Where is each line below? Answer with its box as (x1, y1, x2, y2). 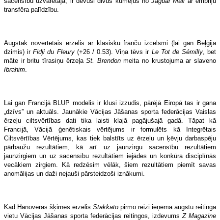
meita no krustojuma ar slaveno (120, 56, 217, 64)
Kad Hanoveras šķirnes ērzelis (4, 203, 93, 211)
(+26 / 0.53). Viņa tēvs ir (74, 48, 152, 55)
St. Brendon (86, 56, 121, 64)
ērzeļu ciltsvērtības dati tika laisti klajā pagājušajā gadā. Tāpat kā (4, 116, 216, 124)
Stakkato (93, 203, 118, 211)
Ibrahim (4, 65, 25, 73)
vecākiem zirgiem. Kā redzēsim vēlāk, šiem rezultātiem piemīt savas (4, 161, 216, 168)
